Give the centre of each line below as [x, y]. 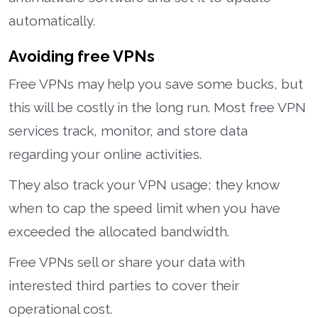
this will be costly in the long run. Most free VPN [157, 107]
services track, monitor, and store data [128, 130]
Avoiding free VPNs [82, 56]
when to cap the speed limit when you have [144, 208]
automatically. [52, 20]
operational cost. [60, 308]
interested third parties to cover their [124, 285]
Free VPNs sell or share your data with [127, 262]
